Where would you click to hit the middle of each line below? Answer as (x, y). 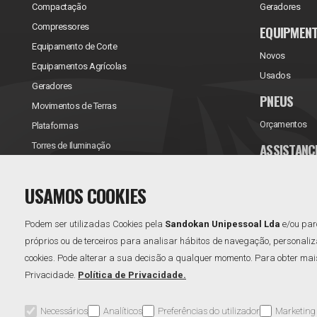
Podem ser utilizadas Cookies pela (95, 224)
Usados (275, 75)
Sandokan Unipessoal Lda (223, 224)
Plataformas (55, 126)
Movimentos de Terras (74, 106)
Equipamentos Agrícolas (79, 66)
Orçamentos (283, 124)
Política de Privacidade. (132, 275)
